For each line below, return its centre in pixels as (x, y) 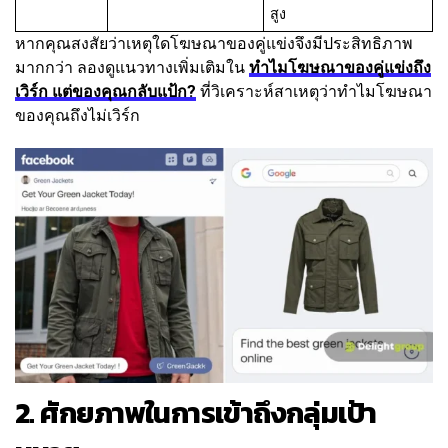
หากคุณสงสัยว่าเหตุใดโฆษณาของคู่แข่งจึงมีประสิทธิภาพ (214, 44)
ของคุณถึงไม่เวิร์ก (77, 116)
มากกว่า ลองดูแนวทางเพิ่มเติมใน (132, 68)
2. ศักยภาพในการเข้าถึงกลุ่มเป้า (196, 413)
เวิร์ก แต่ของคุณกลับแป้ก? (105, 92)
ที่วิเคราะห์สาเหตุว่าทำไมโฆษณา (314, 92)
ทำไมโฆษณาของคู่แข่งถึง (340, 68)
